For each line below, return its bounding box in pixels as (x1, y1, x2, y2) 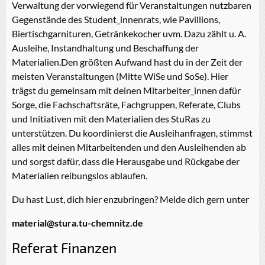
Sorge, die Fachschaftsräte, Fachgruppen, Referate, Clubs (12, 98, 241, 110)
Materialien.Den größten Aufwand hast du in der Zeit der (12, 56, 243, 67)
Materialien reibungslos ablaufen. (12, 169, 147, 181)
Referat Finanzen (12, 239, 117, 256)
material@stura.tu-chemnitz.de (12, 216, 143, 228)
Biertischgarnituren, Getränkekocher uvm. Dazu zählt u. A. (12, 27, 246, 39)
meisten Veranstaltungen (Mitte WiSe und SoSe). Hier (12, 70, 228, 82)
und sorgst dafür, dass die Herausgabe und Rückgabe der (12, 155, 240, 167)
